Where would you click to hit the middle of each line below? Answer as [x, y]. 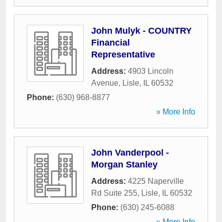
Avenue [105, 83]
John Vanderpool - [130, 153]
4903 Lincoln [151, 71]
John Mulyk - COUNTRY [141, 31]
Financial [111, 43]
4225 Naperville [156, 181]
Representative [123, 55]
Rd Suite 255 [114, 193]
